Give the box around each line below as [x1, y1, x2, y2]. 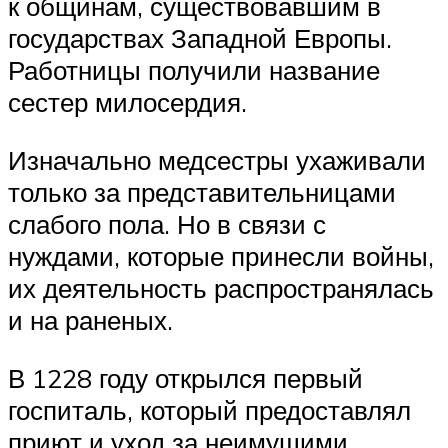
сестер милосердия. [8, 86, 247, 119]
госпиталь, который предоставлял [8, 393, 411, 426]
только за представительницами [8, 175, 396, 208]
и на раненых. [8, 303, 173, 336]
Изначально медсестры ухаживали [8, 143, 426, 176]
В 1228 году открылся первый [8, 361, 363, 394]
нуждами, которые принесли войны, [8, 239, 434, 272]
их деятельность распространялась [8, 271, 434, 304]
